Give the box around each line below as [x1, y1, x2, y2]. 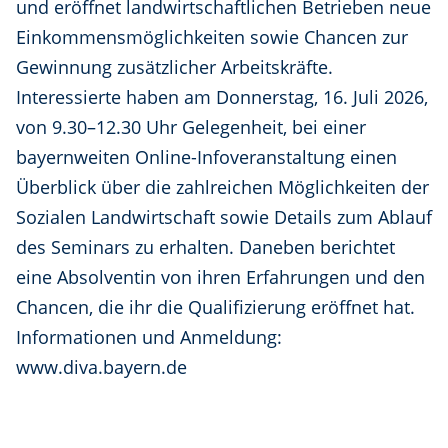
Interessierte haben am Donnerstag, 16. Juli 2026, [16, 85, 428, 110]
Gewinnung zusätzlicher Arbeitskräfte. [16, 55, 333, 80]
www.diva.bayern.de [16, 355, 187, 380]
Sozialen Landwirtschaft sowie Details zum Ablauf [16, 205, 432, 230]
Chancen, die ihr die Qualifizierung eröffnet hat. [16, 295, 415, 320]
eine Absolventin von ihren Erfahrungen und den [16, 265, 425, 290]
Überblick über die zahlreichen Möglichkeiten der [16, 175, 429, 200]
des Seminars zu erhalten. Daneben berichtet [16, 235, 395, 260]
